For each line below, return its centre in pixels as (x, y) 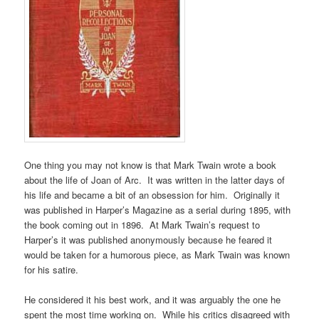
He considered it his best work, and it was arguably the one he (153, 300)
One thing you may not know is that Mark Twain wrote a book (151, 165)
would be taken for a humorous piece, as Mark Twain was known (157, 255)
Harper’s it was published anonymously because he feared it (148, 240)
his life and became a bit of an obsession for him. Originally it (152, 195)
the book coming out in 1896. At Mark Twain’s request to (142, 225)
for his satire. (52, 270)
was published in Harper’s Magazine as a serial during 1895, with (158, 210)
